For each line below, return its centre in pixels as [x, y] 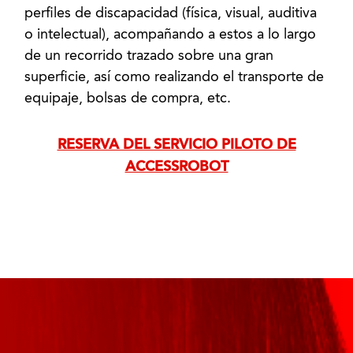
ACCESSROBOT [176, 167]
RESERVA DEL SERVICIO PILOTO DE [176, 145]
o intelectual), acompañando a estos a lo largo [171, 35]
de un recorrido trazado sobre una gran [149, 56]
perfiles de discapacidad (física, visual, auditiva [171, 13]
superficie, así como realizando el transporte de [175, 77]
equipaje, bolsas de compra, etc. [128, 98]
